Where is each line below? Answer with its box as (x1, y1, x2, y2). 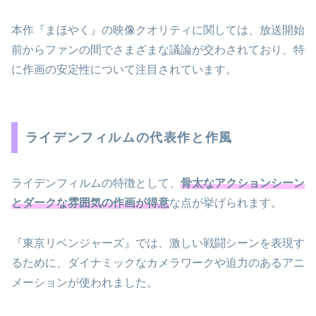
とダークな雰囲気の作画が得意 (11, 197, 169, 209)
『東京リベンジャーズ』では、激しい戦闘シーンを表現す (11, 236, 305, 249)
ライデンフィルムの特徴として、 (11, 177, 181, 190)
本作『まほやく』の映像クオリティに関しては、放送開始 (11, 24, 305, 37)
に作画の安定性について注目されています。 (11, 63, 237, 76)
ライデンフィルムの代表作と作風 (25, 130, 233, 145)
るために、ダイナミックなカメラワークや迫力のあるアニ (11, 256, 305, 269)
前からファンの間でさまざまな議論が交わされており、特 (11, 44, 305, 56)
